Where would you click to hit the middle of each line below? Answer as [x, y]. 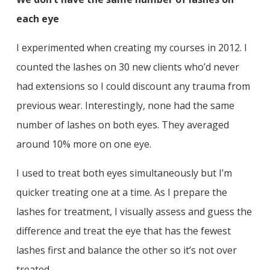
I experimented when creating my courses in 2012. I [132, 47]
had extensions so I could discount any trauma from [133, 86]
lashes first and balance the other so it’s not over [127, 250]
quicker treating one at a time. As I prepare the [122, 192]
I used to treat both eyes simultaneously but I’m [124, 173]
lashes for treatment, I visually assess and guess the [134, 211]
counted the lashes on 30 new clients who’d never [128, 67]
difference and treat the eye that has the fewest [124, 231]
